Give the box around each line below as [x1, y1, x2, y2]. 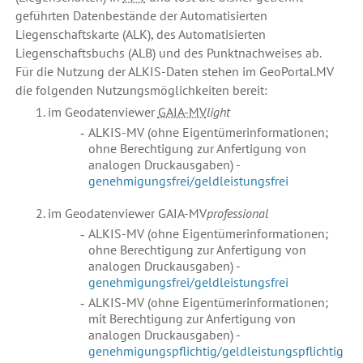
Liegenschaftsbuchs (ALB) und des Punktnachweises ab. [15, 45, 322, 62]
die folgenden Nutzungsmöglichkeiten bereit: [15, 82, 267, 99]
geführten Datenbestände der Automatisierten [15, 7, 267, 24]
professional [206, 205, 268, 222]
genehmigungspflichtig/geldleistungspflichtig [88, 343, 344, 360]
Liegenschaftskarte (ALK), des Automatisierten [15, 26, 266, 43]
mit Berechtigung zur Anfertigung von [88, 310, 296, 327]
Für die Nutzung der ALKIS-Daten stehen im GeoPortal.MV [15, 63, 334, 80]
